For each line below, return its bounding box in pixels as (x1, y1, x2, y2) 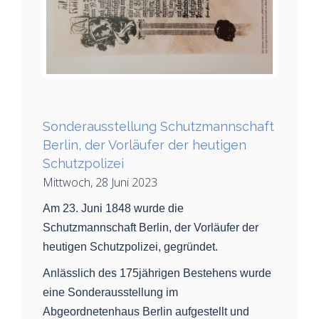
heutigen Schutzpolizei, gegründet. (43, 240, 218, 253)
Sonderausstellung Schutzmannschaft (43, 118, 274, 134)
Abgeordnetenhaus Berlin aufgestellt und (43, 305, 249, 318)
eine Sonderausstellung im (43, 286, 178, 298)
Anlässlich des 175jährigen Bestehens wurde (43, 266, 271, 279)
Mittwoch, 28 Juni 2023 (43, 174, 157, 190)
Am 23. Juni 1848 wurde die (43, 202, 184, 214)
